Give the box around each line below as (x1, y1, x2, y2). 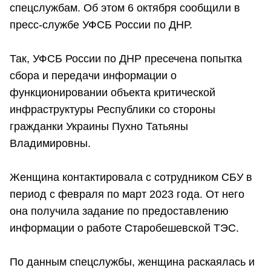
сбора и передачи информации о (10, 70, 177, 82)
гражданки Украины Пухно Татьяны (10, 120, 188, 133)
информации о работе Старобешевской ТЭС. (10, 222, 239, 235)
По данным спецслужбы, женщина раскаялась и (10, 256, 255, 269)
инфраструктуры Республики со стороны (10, 103, 215, 116)
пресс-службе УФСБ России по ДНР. (10, 19, 192, 31)
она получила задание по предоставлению (10, 205, 229, 218)
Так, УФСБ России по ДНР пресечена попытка (10, 53, 242, 65)
